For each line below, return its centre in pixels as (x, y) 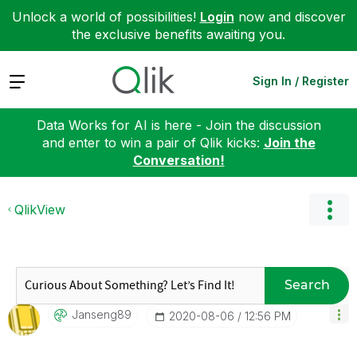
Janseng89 (102, 314)
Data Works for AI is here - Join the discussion (178, 125)
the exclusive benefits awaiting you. (178, 34)
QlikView (40, 209)
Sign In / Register (301, 80)
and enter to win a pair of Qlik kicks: (153, 142)
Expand (31, 80)
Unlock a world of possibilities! (106, 17)
